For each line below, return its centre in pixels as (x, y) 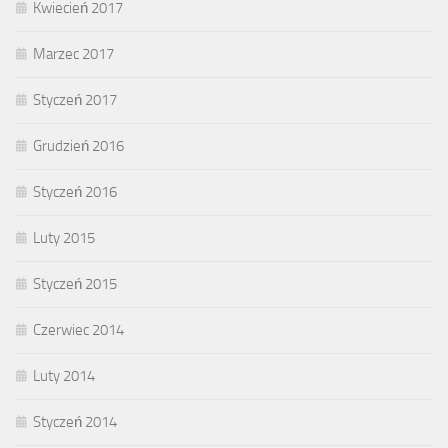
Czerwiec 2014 (78, 330)
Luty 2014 (64, 376)
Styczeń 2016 (75, 192)
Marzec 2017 (73, 54)
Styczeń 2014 (75, 422)
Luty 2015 (64, 238)
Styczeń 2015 (75, 284)
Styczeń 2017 (75, 100)
